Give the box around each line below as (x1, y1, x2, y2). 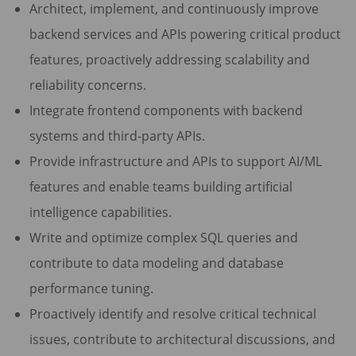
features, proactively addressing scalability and (29, 51, 310, 69)
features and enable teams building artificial (29, 178, 292, 196)
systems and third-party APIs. (29, 127, 205, 145)
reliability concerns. (29, 76, 146, 95)
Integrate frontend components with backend (29, 102, 303, 120)
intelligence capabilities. (29, 203, 172, 222)
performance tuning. (29, 280, 153, 298)
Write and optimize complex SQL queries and (29, 229, 298, 247)
